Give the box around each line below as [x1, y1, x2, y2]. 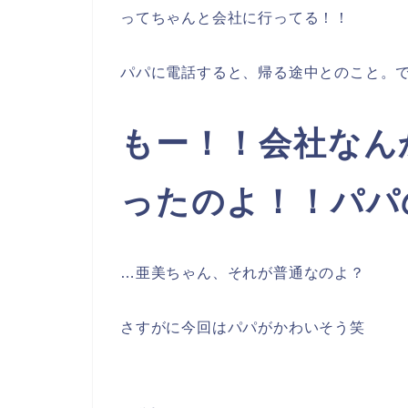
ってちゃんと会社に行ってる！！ [120, 9, 350, 25]
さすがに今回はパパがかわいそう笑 [120, 319, 365, 335]
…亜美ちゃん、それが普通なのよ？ [120, 264, 365, 280]
